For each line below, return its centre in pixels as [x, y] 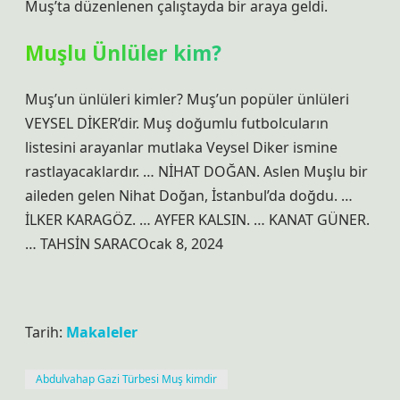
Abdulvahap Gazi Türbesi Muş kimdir [126, 379]
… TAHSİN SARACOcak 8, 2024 [124, 244]
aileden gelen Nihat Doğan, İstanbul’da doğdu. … [189, 196]
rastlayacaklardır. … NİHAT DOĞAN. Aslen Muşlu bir [196, 171]
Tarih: [46, 332]
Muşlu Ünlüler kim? [123, 53]
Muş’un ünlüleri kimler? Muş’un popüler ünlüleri [187, 99]
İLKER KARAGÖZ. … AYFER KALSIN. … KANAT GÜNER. [197, 220]
